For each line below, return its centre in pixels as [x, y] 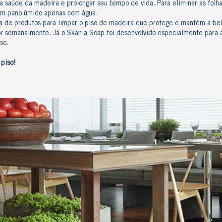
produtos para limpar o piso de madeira [74, 24]
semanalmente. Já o [35, 34]
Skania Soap [86, 34]
